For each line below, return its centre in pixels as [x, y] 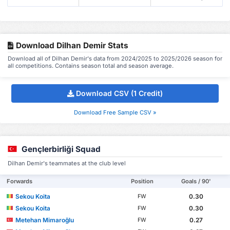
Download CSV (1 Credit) [119, 93]
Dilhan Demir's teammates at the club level [67, 163]
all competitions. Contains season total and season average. [91, 66]
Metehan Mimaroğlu [45, 220]
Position [142, 181]
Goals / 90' [196, 181]
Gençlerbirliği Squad [61, 149]
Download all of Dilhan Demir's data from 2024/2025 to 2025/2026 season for [115, 59]
